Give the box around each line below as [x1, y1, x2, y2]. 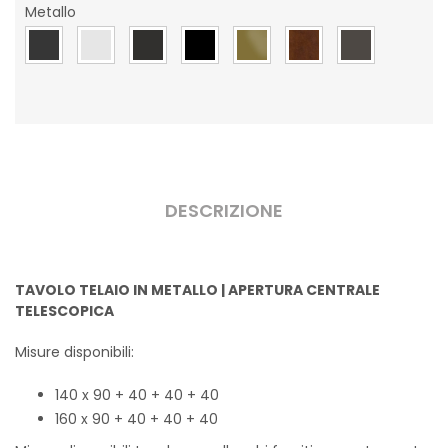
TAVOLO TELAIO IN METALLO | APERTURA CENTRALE [15, 280, 380, 300]
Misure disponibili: [15, 342, 134, 362]
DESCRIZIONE [165, 198, 283, 223]
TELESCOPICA [15, 301, 114, 321]
